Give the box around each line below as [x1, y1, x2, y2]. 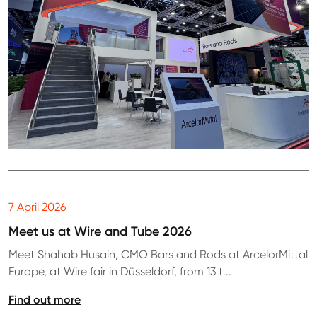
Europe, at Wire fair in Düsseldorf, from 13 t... [8, 265, 231, 279]
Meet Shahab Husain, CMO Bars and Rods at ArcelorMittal [8, 248, 308, 262]
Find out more [8, 292, 81, 307]
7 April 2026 [8, 200, 66, 214]
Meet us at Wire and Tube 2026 [8, 224, 192, 240]
